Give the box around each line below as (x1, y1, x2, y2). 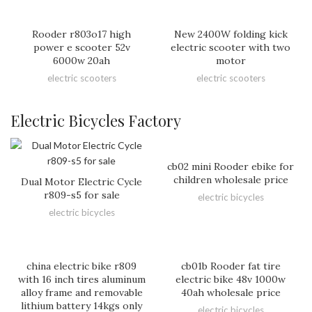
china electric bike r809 (26, 259, 136, 272)
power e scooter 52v (33, 40, 130, 54)
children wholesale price (173, 173, 288, 186)
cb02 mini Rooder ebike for (167, 159, 294, 173)
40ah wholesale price (180, 286, 281, 299)
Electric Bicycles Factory (10, 109, 181, 131)
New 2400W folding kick (173, 27, 288, 40)
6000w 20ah (53, 54, 110, 67)
